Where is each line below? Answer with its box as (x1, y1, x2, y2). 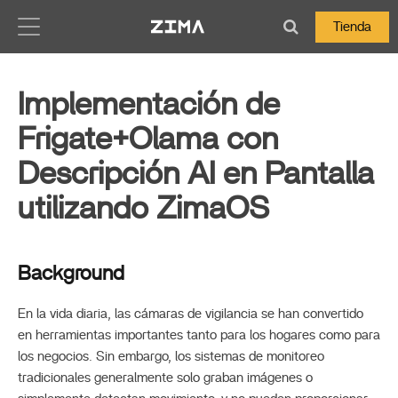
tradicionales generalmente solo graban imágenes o (18, 371, 313, 385)
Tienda (333, 20, 371, 34)
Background (18, 263, 124, 284)
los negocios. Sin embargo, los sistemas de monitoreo (18, 350, 324, 363)
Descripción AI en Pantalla (18, 158, 374, 190)
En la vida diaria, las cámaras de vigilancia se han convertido (18, 307, 363, 321)
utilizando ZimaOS (18, 193, 269, 225)
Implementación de (18, 89, 280, 121)
